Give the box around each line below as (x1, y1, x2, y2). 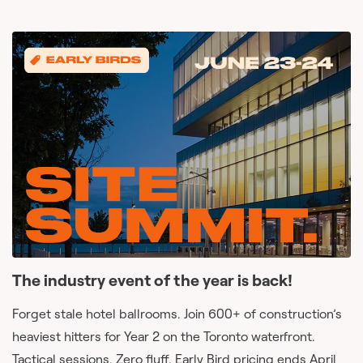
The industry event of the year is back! (12, 269, 293, 290)
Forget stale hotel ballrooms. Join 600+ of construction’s (12, 305, 342, 322)
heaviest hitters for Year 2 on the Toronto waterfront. (12, 327, 315, 344)
